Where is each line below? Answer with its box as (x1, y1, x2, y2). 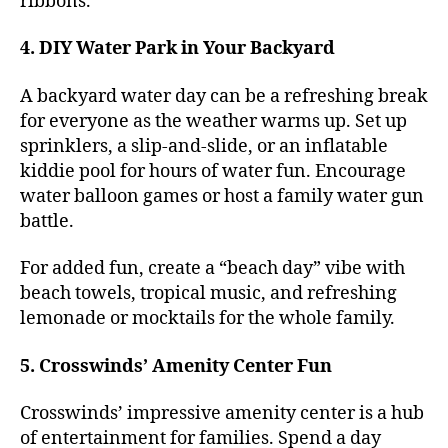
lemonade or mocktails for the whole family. (20, 307, 395, 331)
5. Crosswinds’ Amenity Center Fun (20, 354, 332, 378)
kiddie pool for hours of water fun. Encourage (20, 159, 406, 183)
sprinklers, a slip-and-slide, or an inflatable (20, 134, 388, 158)
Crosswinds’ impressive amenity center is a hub (20, 402, 424, 426)
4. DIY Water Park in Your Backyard (20, 37, 335, 61)
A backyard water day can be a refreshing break (20, 84, 428, 108)
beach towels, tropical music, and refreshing (20, 282, 397, 306)
